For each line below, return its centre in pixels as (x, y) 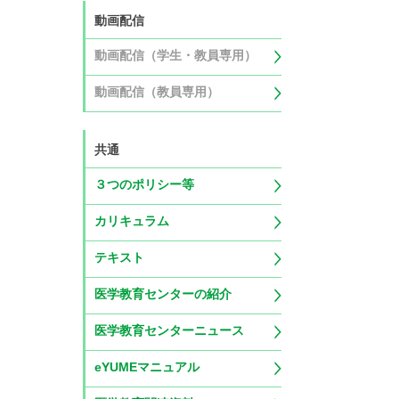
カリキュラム (131, 221)
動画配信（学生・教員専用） (175, 55)
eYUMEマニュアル (147, 367)
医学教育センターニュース (169, 330)
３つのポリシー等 (144, 184)
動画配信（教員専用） (156, 92)
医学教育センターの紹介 (163, 294)
